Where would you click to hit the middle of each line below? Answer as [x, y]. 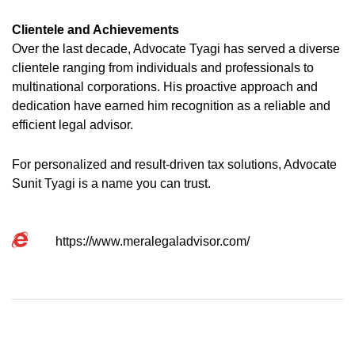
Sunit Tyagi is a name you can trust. [111, 184]
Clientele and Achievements [95, 30]
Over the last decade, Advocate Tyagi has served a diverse [176, 49]
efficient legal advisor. [73, 125]
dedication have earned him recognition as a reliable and [171, 106]
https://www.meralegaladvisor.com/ [153, 242]
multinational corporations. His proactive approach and [165, 87]
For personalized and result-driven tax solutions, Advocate [174, 165]
